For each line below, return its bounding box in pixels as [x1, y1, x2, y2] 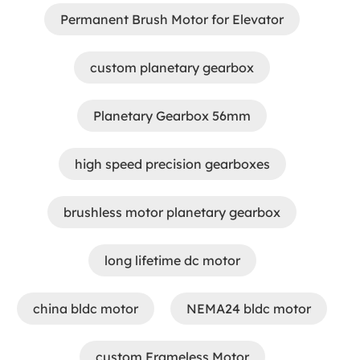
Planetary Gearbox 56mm [93, 108, 251, 124]
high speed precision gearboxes [74, 156, 270, 172]
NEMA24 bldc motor [186, 301, 311, 317]
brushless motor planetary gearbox [63, 204, 280, 220]
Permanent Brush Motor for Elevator [60, 11, 284, 27]
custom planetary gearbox [90, 59, 254, 76]
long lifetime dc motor [104, 252, 240, 268]
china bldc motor [33, 301, 138, 317]
